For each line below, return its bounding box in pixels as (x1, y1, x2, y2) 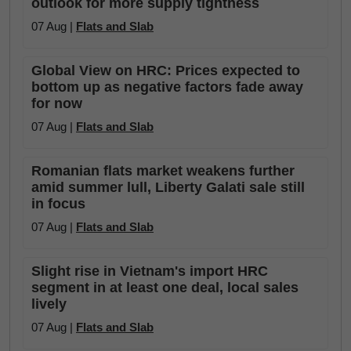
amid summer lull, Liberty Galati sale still (31, 179, 305, 195)
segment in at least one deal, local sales (31, 280, 299, 295)
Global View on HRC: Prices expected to (31, 63, 300, 78)
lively (31, 296, 67, 312)
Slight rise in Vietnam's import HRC (31, 263, 268, 279)
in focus (31, 196, 85, 212)
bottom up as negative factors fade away (31, 79, 303, 95)
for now (31, 96, 82, 111)
